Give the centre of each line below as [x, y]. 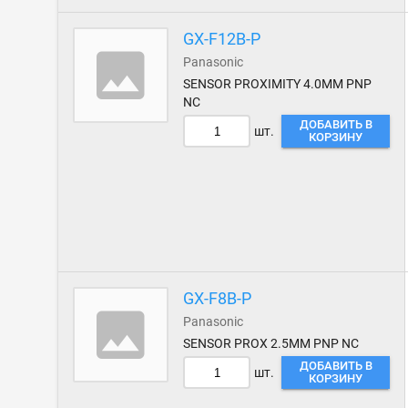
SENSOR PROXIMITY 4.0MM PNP [278, 84]
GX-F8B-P [218, 298]
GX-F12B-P [222, 39]
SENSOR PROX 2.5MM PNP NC [271, 343]
